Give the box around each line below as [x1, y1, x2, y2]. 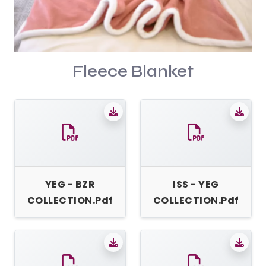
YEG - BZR [45, 178, 96, 191]
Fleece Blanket [72, 62, 194, 81]
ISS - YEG [173, 178, 219, 191]
